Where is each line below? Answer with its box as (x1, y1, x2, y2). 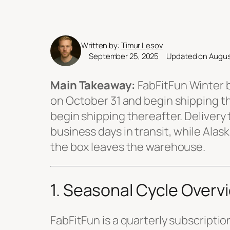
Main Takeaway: (50, 78, 136, 93)
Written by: (81, 40, 121, 51)
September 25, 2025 (89, 51, 159, 62)
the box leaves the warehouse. (50, 139, 206, 155)
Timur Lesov (121, 40, 163, 51)
